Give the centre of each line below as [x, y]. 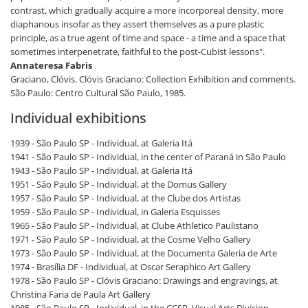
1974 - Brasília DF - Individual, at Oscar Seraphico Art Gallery [131, 267]
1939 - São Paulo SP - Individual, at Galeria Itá [101, 143]
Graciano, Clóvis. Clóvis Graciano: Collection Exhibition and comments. [153, 79]
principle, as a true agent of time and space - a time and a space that [148, 38]
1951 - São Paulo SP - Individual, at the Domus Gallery [119, 185]
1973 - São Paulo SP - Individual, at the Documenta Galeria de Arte [144, 253]
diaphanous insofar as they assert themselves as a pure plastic [137, 24]
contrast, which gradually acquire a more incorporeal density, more [147, 11]
